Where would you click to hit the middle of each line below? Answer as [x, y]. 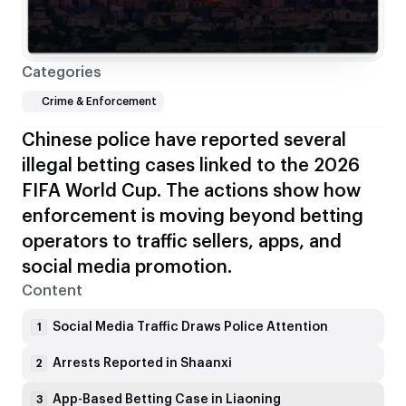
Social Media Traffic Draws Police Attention [190, 328]
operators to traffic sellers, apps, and [182, 242]
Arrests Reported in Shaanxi [142, 364]
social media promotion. [127, 268]
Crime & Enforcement [99, 102]
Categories [62, 73]
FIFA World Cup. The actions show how [191, 192]
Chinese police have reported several [184, 141]
